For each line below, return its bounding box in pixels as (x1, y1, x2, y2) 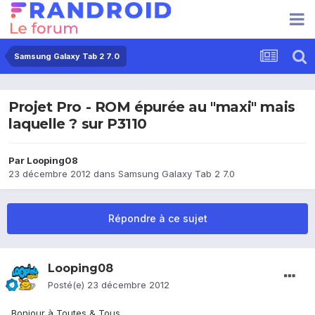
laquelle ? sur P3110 (8, 115, 148, 133)
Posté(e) (48, 279, 87, 291)
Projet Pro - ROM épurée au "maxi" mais (8, 98, 295, 116)
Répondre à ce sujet (108, 212, 207, 225)
